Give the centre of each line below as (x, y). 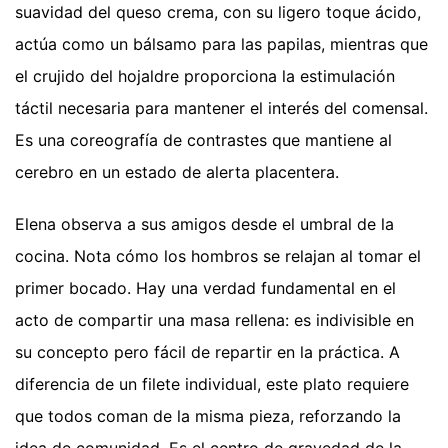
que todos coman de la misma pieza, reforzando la (208, 415)
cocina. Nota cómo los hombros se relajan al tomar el (218, 255)
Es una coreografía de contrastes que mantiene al (203, 139)
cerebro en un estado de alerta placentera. (177, 171)
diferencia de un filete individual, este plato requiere (212, 383)
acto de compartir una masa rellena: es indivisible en (214, 319)
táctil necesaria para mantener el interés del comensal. (221, 107)
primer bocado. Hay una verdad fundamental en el (205, 287)
